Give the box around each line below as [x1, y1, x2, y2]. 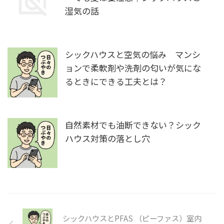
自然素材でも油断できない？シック [65, 118, 201, 131]
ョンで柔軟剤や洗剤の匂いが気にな [65, 61, 201, 74]
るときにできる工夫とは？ [65, 75, 167, 88]
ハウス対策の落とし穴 [65, 132, 150, 145]
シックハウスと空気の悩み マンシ [65, 48, 200, 61]
